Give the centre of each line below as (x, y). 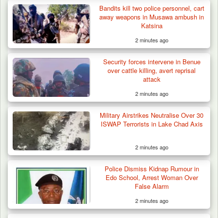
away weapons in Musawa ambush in (152, 17)
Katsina (152, 26)
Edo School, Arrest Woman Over (152, 178)
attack (152, 79)
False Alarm (152, 186)
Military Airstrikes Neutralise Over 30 (152, 115)
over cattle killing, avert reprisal (152, 71)
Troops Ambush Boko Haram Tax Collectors (107, 9)
